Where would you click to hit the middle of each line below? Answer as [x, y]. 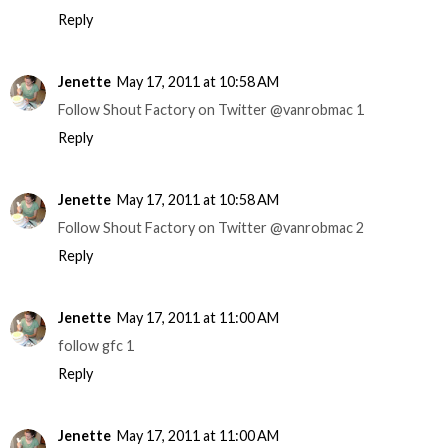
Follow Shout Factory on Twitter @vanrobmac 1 [211, 110]
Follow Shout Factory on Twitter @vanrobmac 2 [211, 228]
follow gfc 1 [96, 346]
